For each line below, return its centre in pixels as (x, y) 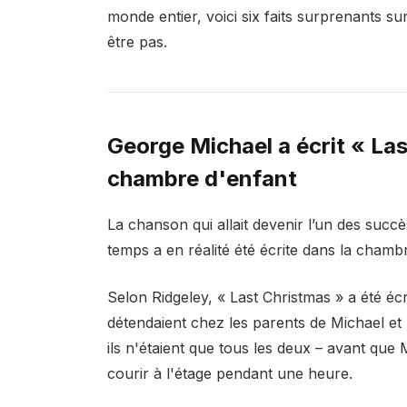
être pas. (137, 41)
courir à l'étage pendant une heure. (229, 374)
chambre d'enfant (202, 178)
